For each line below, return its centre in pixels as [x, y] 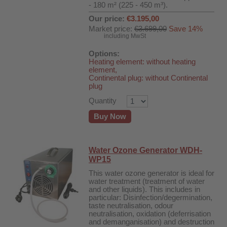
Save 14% [186, 29]
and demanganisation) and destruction [152, 222]
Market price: [111, 29]
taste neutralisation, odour [131, 206]
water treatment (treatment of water [147, 181]
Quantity [103, 101]
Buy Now [110, 117]
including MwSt [125, 36]
